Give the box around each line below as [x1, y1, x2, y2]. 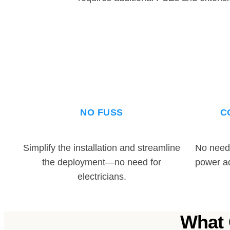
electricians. [77, 171, 126, 182]
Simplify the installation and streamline [23, 143, 180, 154]
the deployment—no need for [42, 157, 161, 168]
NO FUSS [80, 107, 123, 118]
